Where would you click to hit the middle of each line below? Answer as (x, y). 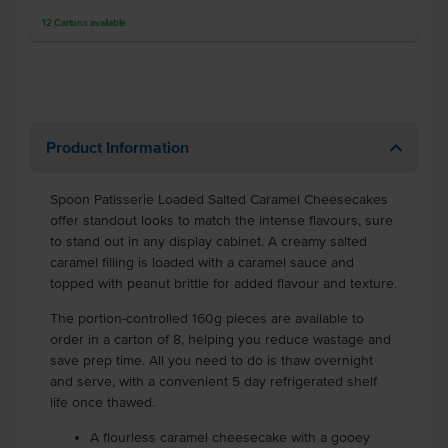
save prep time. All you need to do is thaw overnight (211, 360)
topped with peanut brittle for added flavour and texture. (223, 283)
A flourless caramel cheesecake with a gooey (230, 437)
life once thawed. (102, 402)
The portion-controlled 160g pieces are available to (207, 318)
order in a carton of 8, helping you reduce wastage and (220, 339)
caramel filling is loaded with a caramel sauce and (202, 262)
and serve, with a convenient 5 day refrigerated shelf (213, 381)
